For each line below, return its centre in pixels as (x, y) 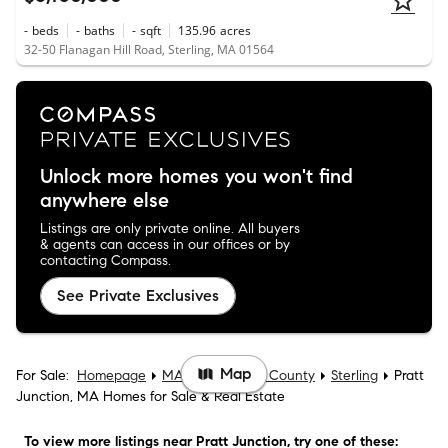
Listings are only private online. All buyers (170, 228)
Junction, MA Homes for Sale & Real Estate (150, 396)
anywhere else (104, 200)
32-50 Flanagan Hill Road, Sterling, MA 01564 (149, 50)
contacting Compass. (105, 260)
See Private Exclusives (138, 295)
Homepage (111, 375)
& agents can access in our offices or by (165, 244)
